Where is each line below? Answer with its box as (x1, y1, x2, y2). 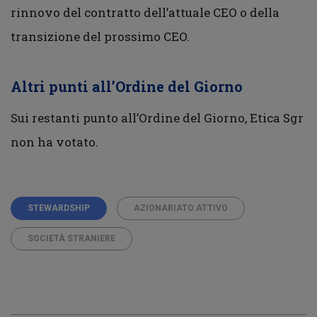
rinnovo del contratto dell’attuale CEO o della (11, 4, 279, 21)
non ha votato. (11, 134, 98, 150)
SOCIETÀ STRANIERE (28, 234, 115, 243)
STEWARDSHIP (28, 203, 90, 213)
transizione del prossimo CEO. (11, 28, 190, 45)
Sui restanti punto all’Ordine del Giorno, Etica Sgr (11, 110, 304, 126)
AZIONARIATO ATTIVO (134, 203, 228, 213)
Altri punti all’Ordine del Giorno (11, 77, 243, 96)
